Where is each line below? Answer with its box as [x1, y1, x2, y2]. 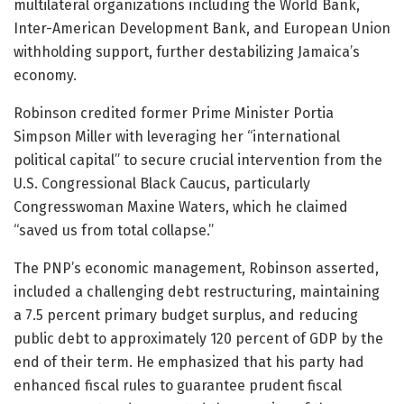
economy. [14, 66, 77, 84]
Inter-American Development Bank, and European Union [14, 19, 390, 37]
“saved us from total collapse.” [14, 221, 214, 239]
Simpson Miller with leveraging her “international [14, 127, 340, 145]
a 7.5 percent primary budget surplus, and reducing [14, 306, 358, 324]
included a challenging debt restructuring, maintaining [14, 282, 380, 300]
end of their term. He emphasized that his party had [14, 353, 364, 371]
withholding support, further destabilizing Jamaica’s [14, 42, 360, 60]
